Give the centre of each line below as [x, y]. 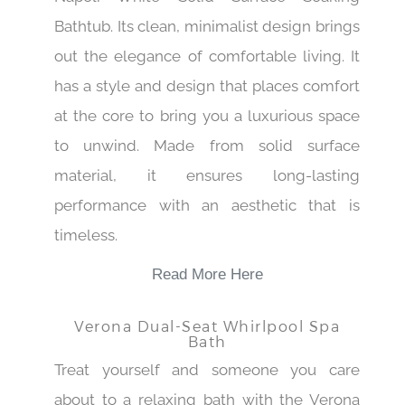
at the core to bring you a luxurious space [207, 115]
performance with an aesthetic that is [207, 205]
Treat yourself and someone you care [207, 370]
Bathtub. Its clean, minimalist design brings [207, 26]
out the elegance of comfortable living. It [207, 56]
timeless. [86, 235]
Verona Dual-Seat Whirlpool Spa [207, 325]
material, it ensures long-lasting [207, 175]
